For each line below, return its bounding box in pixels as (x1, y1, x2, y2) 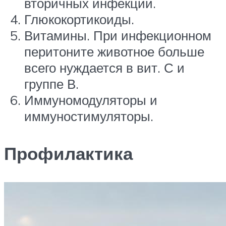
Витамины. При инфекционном (24, 27, 211, 44)
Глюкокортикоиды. (24, 11, 134, 28)
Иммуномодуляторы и (24, 92, 157, 108)
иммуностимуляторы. (24, 108, 153, 125)
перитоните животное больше (24, 43, 204, 60)
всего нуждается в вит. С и (24, 60, 185, 76)
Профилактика (4, 142, 133, 164)
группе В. (24, 76, 79, 92)
